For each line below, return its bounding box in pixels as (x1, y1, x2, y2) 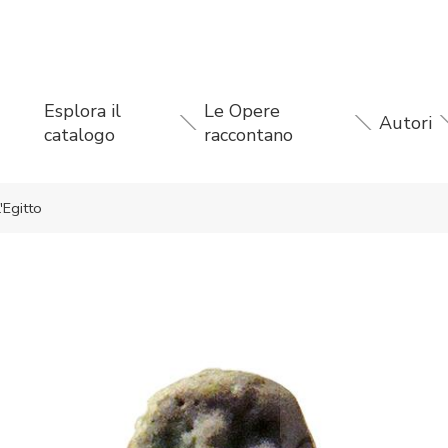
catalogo (43, 122, 115, 147)
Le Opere (204, 98, 281, 123)
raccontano (204, 122, 294, 147)
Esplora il (43, 98, 121, 123)
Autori (378, 110, 432, 135)
